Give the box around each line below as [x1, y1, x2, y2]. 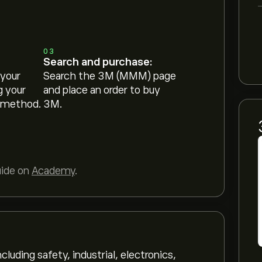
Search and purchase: [43, 56, 153, 68]
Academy [32, 165, 75, 177]
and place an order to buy [43, 84, 161, 96]
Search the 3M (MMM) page [43, 70, 177, 82]
